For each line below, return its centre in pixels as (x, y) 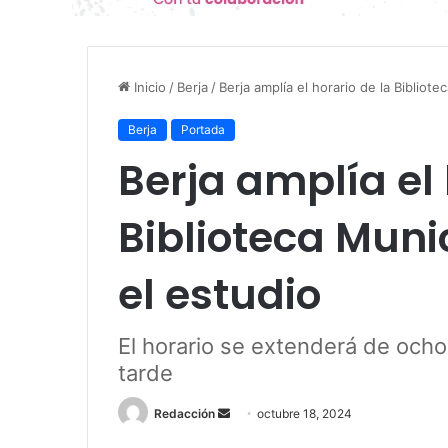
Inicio (148, 86)
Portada (203, 129)
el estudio (219, 294)
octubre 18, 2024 (304, 413)
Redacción (184, 413)
